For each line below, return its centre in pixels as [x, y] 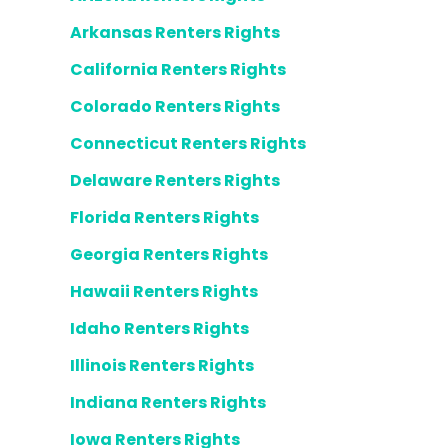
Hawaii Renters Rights [164, 291]
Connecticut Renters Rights [188, 143]
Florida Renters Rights [164, 217]
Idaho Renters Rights [159, 328]
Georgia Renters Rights [169, 254]
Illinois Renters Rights [162, 365]
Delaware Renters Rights [175, 180]
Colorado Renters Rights [175, 106]
